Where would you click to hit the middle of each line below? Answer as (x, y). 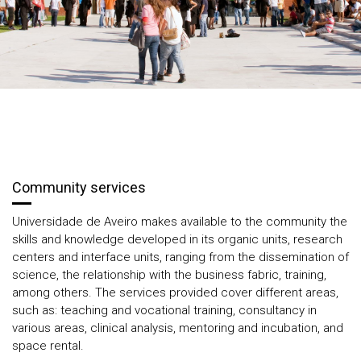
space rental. (48, 346)
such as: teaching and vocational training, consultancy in (164, 310)
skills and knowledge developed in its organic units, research (177, 239)
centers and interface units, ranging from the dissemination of (180, 257)
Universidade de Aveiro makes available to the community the (180, 222)
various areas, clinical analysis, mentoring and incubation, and (178, 328)
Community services (79, 187)
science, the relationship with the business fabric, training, (169, 275)
